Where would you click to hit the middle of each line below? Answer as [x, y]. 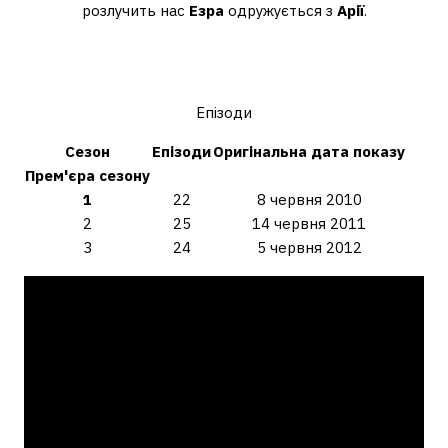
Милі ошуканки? [224, 80]
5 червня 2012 [309, 247]
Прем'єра [62, 175]
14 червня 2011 [309, 223]
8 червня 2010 [309, 199]
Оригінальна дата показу [309, 151]
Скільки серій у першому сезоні [224, 52]
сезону [124, 175]
